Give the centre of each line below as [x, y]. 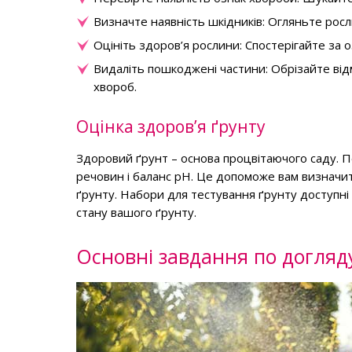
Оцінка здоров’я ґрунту [171, 126]
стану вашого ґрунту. [136, 212]
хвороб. [115, 86]
